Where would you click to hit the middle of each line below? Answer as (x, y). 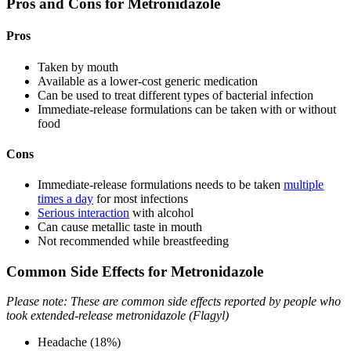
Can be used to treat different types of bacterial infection (175, 95)
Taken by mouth (78, 67)
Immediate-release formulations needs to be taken (161, 185)
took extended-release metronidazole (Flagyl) (118, 316)
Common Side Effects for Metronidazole (135, 271)
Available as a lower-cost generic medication (148, 81)
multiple (304, 185)
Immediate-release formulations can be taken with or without (187, 109)
